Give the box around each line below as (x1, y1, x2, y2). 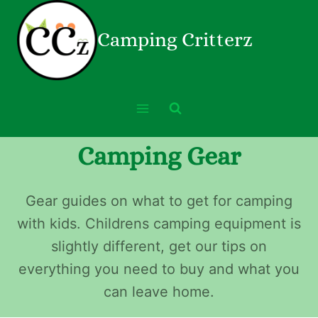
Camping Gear (77, 141, 241, 170)
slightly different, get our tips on (51, 238, 267, 255)
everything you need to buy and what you (18, 261, 300, 278)
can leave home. (104, 283, 214, 300)
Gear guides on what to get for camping (26, 192, 292, 209)
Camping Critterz (97, 28, 253, 51)
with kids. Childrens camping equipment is (17, 215, 301, 232)
